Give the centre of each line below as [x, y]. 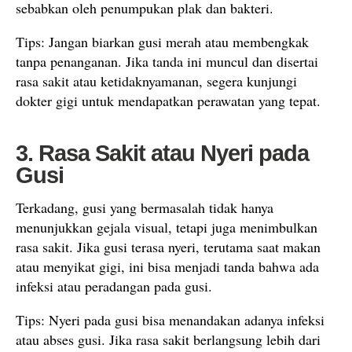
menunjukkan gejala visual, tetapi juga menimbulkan [167, 227]
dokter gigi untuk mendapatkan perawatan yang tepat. [168, 100]
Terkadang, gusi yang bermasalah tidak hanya [145, 207]
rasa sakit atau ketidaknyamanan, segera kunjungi [156, 81]
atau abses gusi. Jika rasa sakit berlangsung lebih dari [168, 339]
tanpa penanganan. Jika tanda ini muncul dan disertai [167, 61]
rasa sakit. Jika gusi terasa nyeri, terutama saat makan [168, 246]
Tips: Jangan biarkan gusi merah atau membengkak [162, 41]
